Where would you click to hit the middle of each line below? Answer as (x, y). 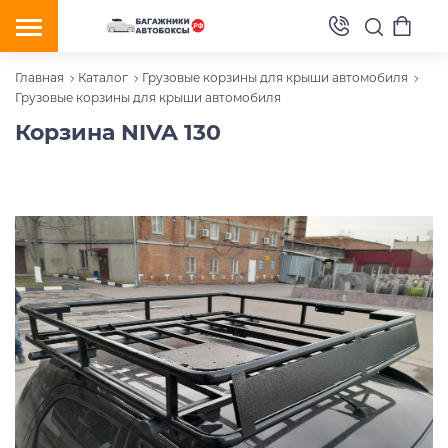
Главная (39, 78)
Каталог (103, 78)
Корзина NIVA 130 (118, 133)
